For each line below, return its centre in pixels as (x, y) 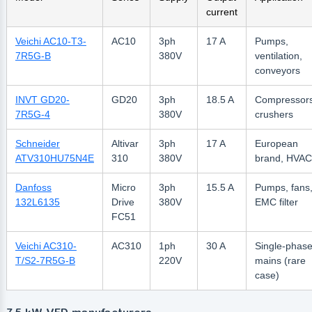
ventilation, (278, 55)
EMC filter (276, 202)
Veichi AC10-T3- (50, 41)
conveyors (277, 70)
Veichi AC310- (46, 245)
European (276, 143)
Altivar (125, 143)
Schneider (37, 143)
